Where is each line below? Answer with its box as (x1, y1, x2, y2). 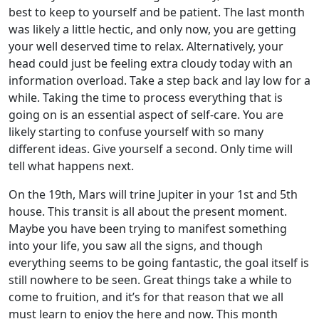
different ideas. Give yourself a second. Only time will (9, 141, 293, 157)
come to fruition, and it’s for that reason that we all (9, 289, 283, 305)
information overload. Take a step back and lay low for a (9, 73, 310, 88)
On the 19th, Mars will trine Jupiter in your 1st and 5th (9, 187, 298, 202)
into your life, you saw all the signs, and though (9, 238, 263, 253)
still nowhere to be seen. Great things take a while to (9, 272, 292, 288)
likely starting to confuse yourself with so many (9, 124, 263, 140)
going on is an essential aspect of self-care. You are (9, 107, 283, 122)
